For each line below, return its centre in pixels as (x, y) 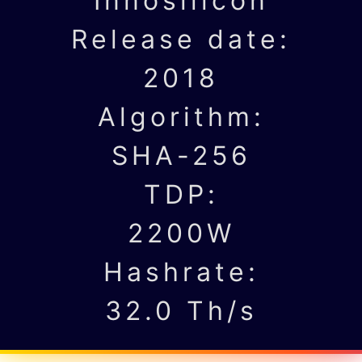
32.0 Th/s (181, 310)
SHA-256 (181, 155)
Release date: (181, 39)
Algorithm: (181, 116)
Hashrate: (181, 271)
